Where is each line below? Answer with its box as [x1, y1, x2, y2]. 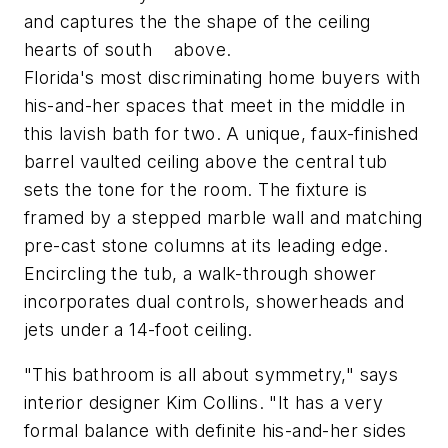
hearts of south [24, 38, 153, 60]
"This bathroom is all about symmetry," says [24, 364, 399, 386]
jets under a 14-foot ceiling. [24, 318, 253, 340]
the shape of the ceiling [174, 10, 371, 32]
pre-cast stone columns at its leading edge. [24, 234, 389, 256]
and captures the [24, 10, 168, 32]
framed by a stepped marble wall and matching [24, 206, 423, 228]
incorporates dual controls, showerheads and [24, 290, 405, 312]
